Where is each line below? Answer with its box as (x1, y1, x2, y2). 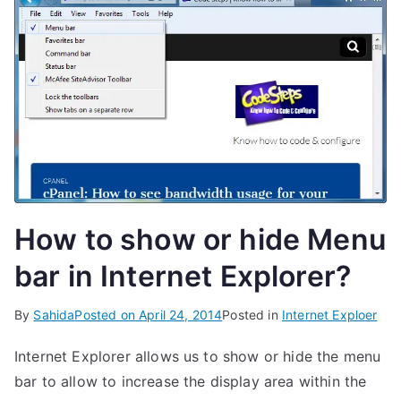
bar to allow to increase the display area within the (14, 371, 367, 390)
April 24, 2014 (139, 306, 223, 322)
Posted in (222, 306, 282, 322)
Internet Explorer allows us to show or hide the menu (14, 346, 381, 365)
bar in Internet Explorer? (14, 258, 352, 294)
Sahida (33, 306, 75, 322)
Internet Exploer (281, 306, 378, 322)
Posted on (74, 306, 140, 322)
